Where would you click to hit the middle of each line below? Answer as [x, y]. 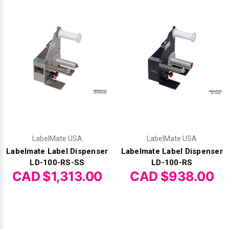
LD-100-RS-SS [57, 162]
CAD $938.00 [172, 176]
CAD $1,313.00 [57, 176]
